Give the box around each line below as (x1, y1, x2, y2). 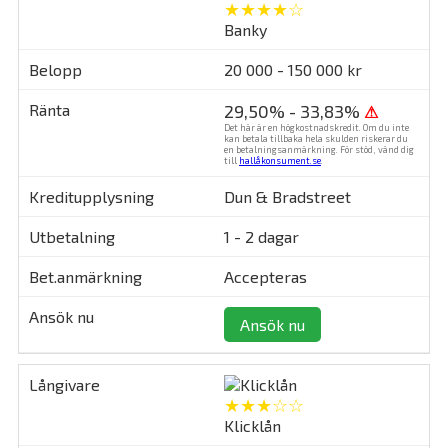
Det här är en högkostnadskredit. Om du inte (224, 121, 409, 133)
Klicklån (224, 415, 281, 435)
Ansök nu (240, 314, 305, 334)
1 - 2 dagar (224, 226, 299, 246)
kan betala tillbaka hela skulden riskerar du (224, 132, 408, 144)
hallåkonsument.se (239, 154, 321, 166)
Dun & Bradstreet (224, 186, 351, 206)
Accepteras (224, 266, 307, 286)
